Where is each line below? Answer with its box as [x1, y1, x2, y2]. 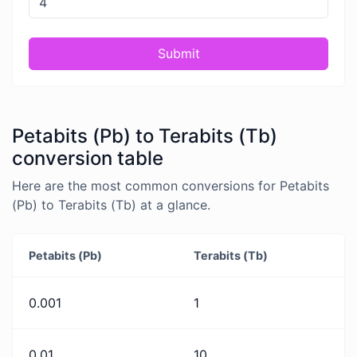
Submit [157, 45, 200, 62]
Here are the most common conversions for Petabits [12, 177, 329, 194]
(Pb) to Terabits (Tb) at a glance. [12, 196, 210, 213]
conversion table [12, 146, 163, 170]
